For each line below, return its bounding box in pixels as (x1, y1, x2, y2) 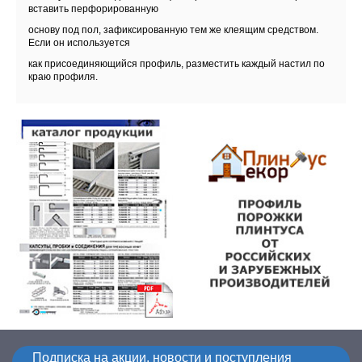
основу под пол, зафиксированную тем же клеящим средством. (28, 23, 318, 36)
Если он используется (28, 36, 130, 48)
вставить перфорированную (28, 2, 158, 15)
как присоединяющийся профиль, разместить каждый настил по (28, 57, 325, 69)
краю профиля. (28, 70, 98, 82)
